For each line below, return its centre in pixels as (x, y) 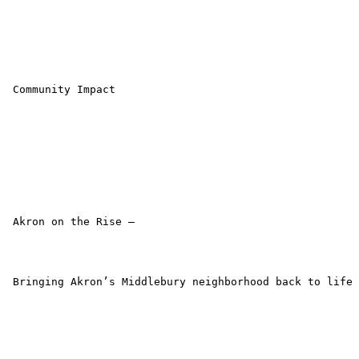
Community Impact (61, 90)
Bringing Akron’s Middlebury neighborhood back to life (179, 282)
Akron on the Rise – (71, 222)
